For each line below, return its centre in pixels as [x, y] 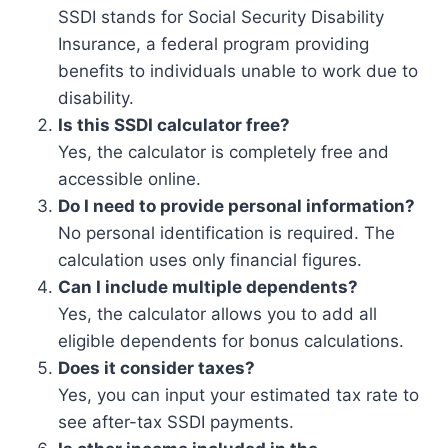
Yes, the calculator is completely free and [223, 152]
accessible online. [129, 179]
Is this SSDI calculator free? [174, 125]
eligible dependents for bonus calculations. [231, 341]
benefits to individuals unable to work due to [238, 71]
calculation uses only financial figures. [210, 260]
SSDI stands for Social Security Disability [221, 17]
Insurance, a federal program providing [213, 44]
